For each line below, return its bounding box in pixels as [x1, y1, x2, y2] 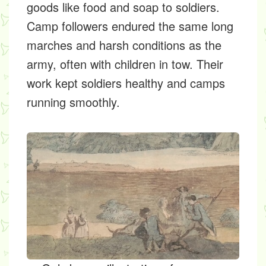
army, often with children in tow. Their [27, 55, 223, 72]
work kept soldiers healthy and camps [27, 74, 225, 91]
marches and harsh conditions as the [27, 36, 221, 53]
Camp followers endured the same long [27, 17, 233, 34]
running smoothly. [27, 93, 120, 110]
